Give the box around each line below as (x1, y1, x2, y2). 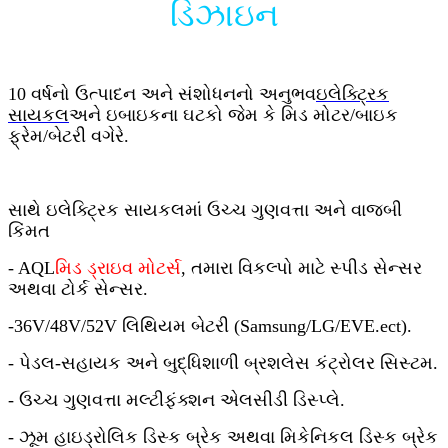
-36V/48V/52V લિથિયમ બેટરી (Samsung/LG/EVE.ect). (8, 315, 412, 336)
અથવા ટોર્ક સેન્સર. (8, 278, 148, 299)
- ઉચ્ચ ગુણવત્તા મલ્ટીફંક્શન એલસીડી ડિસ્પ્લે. (8, 389, 345, 410)
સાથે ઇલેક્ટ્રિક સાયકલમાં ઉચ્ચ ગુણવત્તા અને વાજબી (8, 199, 402, 220)
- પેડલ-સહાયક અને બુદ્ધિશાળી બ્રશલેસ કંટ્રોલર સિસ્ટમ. (8, 352, 438, 373)
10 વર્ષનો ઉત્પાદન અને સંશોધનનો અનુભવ (8, 83, 316, 104)
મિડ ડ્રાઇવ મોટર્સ (55, 257, 181, 278)
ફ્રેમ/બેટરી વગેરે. (8, 125, 129, 146)
